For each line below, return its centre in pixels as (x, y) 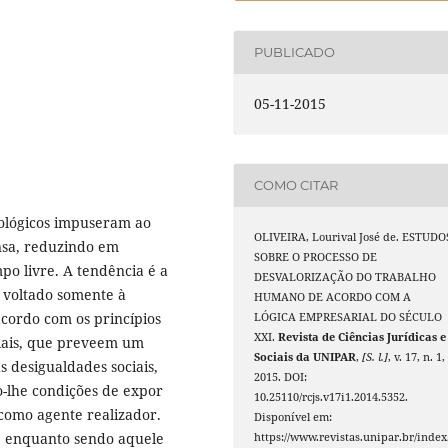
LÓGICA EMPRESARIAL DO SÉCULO (348, 316)
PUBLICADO (295, 52)
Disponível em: (293, 416)
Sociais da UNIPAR (305, 356)
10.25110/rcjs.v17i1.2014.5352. (331, 396)
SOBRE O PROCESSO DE (316, 256)
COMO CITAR (296, 185)
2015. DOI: (281, 376)
